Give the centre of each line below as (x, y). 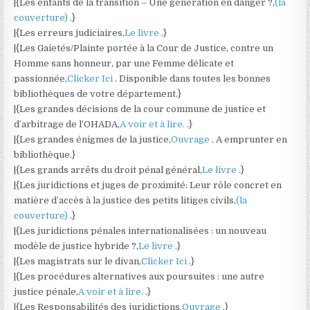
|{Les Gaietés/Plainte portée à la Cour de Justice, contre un (144, 48)
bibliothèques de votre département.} (98, 94)
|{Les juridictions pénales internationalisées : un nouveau (140, 231)
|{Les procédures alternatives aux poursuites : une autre (139, 276)
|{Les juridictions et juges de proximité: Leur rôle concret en (148, 185)
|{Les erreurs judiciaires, (70, 33)
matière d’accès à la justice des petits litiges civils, (125, 200)
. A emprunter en (250, 139)
